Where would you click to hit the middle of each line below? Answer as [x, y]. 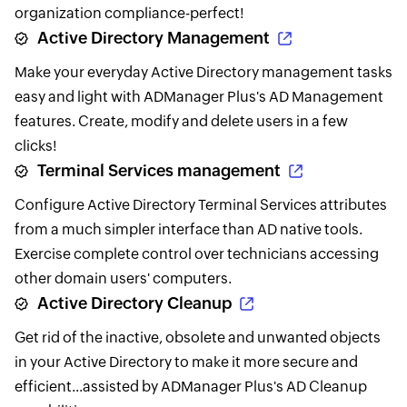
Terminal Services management [159, 171]
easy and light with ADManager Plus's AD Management [199, 97]
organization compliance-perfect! [129, 14]
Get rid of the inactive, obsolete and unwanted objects [197, 338]
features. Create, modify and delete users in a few [181, 122]
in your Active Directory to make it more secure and [186, 362]
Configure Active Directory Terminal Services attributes [200, 205]
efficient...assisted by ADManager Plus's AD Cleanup [190, 387]
